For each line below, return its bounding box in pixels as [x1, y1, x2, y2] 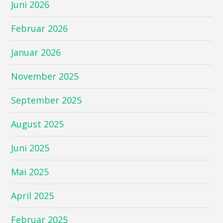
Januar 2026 [11, 46, 61, 58]
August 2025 [11, 117, 64, 130]
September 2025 [11, 94, 82, 106]
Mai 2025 [11, 165, 49, 178]
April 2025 [11, 189, 54, 202]
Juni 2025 [11, 141, 50, 154]
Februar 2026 [11, 22, 68, 34]
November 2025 [11, 70, 79, 82]
